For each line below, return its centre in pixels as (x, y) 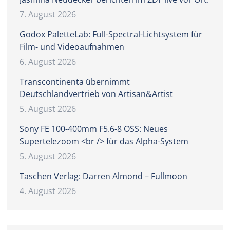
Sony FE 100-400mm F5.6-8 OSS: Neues (94, 129)
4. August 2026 (48, 191)
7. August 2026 (48, 14)
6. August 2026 (48, 61)
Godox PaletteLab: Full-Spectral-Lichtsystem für (111, 34)
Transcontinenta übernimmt (75, 81)
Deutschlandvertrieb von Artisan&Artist (97, 94)
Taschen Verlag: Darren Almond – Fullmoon (104, 176)
